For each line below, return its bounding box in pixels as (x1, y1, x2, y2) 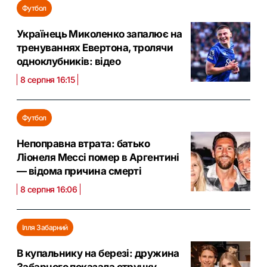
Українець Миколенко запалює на (17, 28, 182, 41)
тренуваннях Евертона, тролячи (17, 42, 173, 54)
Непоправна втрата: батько (17, 138, 150, 150)
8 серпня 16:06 (20, 184, 77, 195)
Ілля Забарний (22, 223, 68, 232)
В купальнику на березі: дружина (17, 247, 179, 260)
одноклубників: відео (17, 55, 120, 68)
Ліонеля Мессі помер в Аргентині (17, 151, 179, 164)
